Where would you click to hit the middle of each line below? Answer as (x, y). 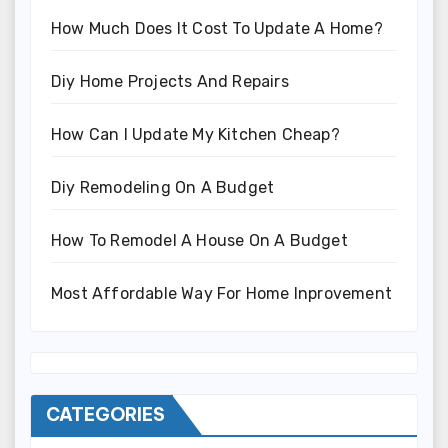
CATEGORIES (105, 414)
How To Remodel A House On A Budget (199, 240)
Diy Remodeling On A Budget (163, 187)
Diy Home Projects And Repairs (170, 81)
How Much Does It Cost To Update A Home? (217, 28)
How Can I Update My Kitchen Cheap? (195, 134)
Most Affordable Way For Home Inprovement (221, 293)
